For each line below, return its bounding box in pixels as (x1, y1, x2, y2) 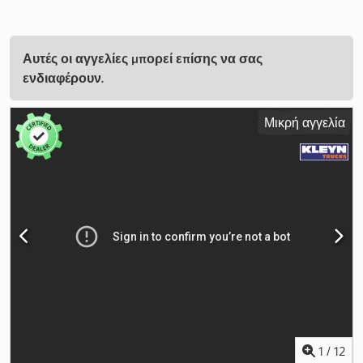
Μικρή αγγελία (264, 114, 345, 131)
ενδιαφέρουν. (23, 70, 104, 87)
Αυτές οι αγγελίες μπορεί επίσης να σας (23, 50, 263, 67)
